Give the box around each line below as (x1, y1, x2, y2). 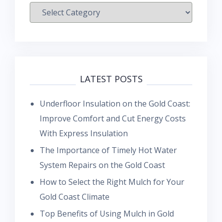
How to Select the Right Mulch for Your (40, 176, 184, 187)
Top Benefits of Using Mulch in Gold (40, 208, 174, 219)
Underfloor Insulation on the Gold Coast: (40, 98, 190, 109)
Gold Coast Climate (40, 191, 110, 202)
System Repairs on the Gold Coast (40, 159, 165, 170)
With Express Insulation (40, 127, 128, 139)
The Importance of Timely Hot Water (40, 144, 177, 156)
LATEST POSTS (79, 72, 143, 85)
